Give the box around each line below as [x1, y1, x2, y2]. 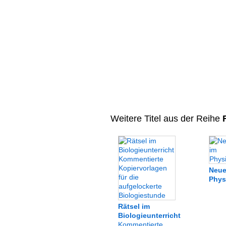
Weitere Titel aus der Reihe [110, 114, 220, 124]
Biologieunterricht [118, 211, 181, 219]
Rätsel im [118, 202, 150, 210]
